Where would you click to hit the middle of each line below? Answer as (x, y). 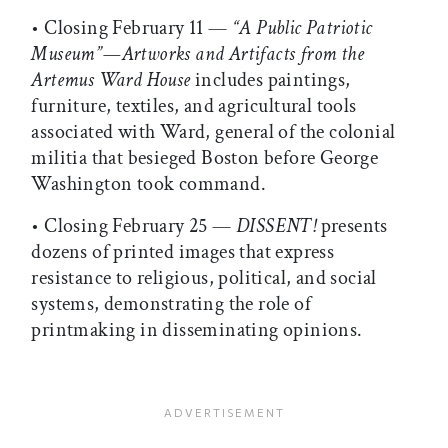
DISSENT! (278, 226)
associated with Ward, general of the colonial (213, 132)
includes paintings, (272, 80)
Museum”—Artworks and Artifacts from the (197, 54)
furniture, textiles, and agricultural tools (194, 106)
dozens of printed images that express (183, 252)
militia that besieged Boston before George (205, 158)
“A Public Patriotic (302, 28)
